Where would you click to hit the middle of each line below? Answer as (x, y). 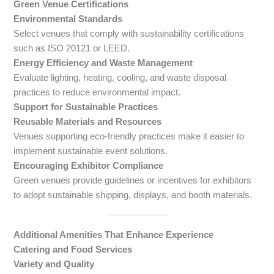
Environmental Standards (68, 19)
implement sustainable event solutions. (91, 151)
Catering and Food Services (73, 249)
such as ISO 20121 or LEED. (72, 48)
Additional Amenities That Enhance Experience (114, 235)
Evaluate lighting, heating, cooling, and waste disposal (120, 77)
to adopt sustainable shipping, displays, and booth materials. (133, 195)
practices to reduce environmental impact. (97, 92)
